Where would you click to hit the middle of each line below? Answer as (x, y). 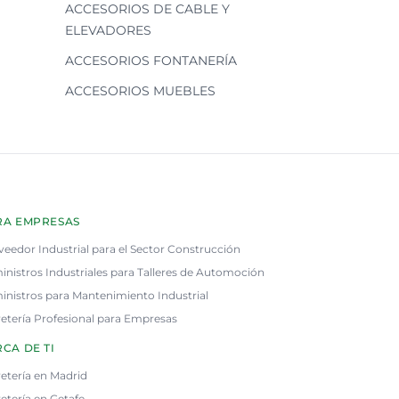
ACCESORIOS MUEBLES (141, 91)
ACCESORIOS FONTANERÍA (151, 61)
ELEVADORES (109, 30)
